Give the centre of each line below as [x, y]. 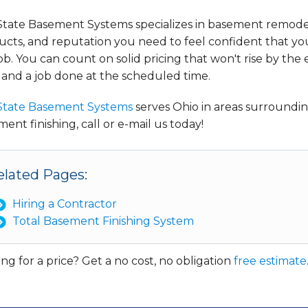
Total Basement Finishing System [103, 221]
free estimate [270, 261]
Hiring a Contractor [64, 204]
